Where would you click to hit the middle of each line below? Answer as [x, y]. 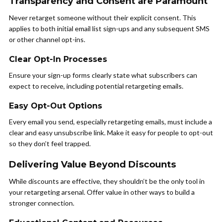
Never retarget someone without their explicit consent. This [103, 18]
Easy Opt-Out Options [55, 106]
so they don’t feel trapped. [50, 144]
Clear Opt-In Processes [58, 59]
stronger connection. [42, 203]
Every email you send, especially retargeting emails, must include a [111, 122]
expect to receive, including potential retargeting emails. [96, 86]
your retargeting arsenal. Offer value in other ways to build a [102, 192]
